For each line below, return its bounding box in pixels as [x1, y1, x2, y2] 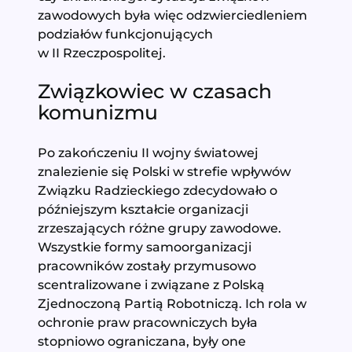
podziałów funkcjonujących [38, 25, 214, 42]
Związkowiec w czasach [38, 79, 273, 104]
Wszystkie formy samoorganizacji [38, 239, 252, 255]
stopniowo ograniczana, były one [38, 333, 247, 350]
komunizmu [38, 101, 164, 125]
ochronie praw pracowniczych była [38, 314, 258, 331]
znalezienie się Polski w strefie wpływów [38, 163, 291, 180]
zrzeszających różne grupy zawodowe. [38, 220, 282, 236]
